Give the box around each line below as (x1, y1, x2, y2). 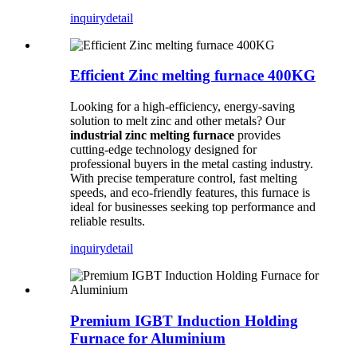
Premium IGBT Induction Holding (70, 312, 298, 329)
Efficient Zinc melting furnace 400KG (70, 67, 316, 84)
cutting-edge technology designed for (70, 143, 257, 157)
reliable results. (70, 214, 145, 229)
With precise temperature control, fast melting (70, 171, 297, 186)
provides (234, 128, 280, 143)
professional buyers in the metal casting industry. (70, 157, 313, 171)
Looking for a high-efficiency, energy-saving (70, 100, 295, 114)
